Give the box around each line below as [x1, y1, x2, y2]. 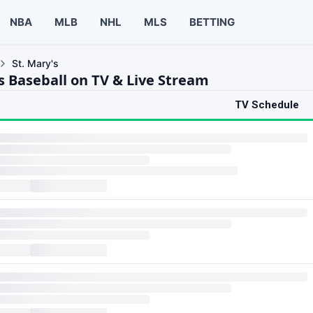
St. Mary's [12, 57, 59, 69]
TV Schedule [235, 99, 299, 111]
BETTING [189, 15, 235, 29]
